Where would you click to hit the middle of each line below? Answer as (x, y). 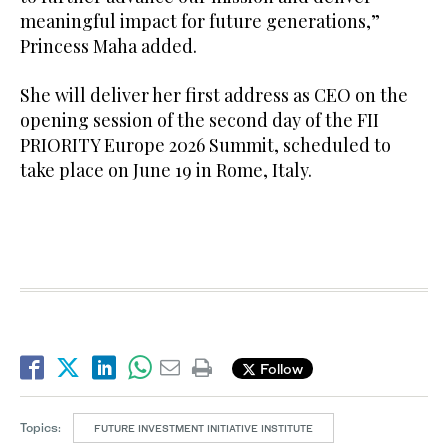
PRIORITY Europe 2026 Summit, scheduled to (205, 145)
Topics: (40, 428)
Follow (279, 368)
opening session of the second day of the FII (199, 120)
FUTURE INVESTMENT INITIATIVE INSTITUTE (203, 428)
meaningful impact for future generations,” (200, 21)
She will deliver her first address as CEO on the (214, 95)
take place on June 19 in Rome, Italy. (166, 170)
